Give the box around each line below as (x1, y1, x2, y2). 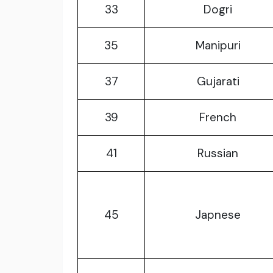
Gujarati (196, 74, 239, 90)
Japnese (195, 207, 241, 223)
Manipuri (195, 38, 241, 54)
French (199, 110, 236, 126)
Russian (197, 146, 238, 161)
